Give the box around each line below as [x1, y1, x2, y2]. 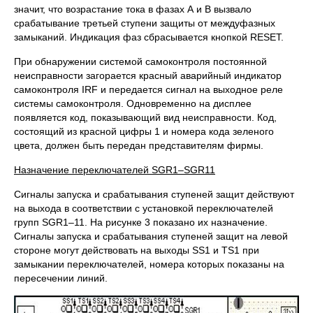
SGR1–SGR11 [152, 164, 215, 175]
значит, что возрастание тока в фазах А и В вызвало [14, 3, 252, 15]
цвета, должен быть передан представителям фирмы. [14, 140, 263, 151]
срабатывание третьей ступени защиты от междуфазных [14, 17, 275, 29]
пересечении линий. [14, 272, 108, 284]
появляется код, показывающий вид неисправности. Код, [14, 112, 277, 123]
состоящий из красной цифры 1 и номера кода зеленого [14, 126, 274, 137]
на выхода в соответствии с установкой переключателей [14, 203, 273, 214]
